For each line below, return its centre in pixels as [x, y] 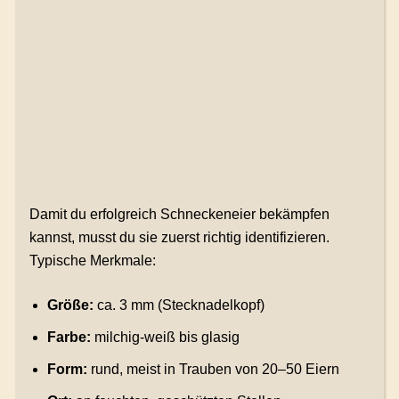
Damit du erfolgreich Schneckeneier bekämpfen [179, 215]
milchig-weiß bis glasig [165, 338]
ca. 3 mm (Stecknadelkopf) [179, 305]
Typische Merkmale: [92, 261]
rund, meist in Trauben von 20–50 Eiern [213, 370]
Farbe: [69, 338]
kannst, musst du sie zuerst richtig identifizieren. [179, 238]
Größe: [70, 305]
